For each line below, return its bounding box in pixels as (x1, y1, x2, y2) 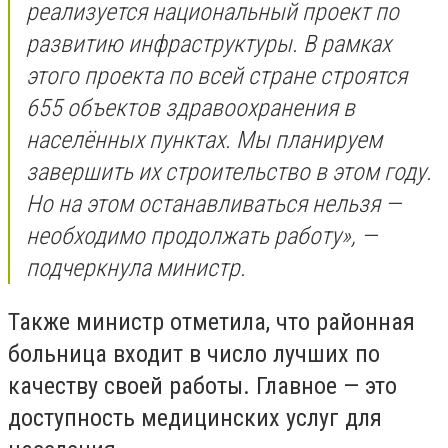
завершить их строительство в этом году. (26, 158, 432, 187)
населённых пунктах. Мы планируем (26, 126, 382, 155)
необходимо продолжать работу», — (26, 222, 377, 251)
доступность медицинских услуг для (8, 403, 382, 432)
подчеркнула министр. (26, 254, 246, 283)
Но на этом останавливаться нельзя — (26, 190, 401, 219)
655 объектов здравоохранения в (26, 94, 355, 123)
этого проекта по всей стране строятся (26, 62, 407, 91)
